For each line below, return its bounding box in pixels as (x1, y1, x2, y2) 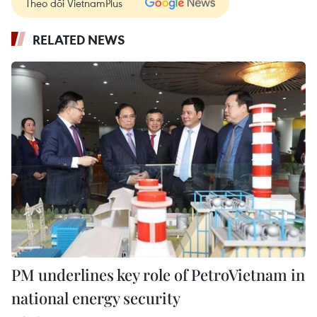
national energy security (11, 287, 180, 309)
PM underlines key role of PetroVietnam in (11, 264, 305, 286)
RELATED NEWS (33, 30, 125, 48)
